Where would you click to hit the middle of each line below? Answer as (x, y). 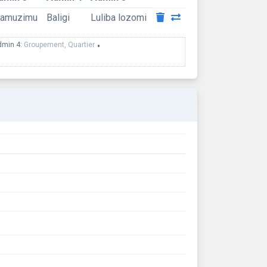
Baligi (58, 17)
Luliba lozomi (118, 17)
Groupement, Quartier (59, 44)
